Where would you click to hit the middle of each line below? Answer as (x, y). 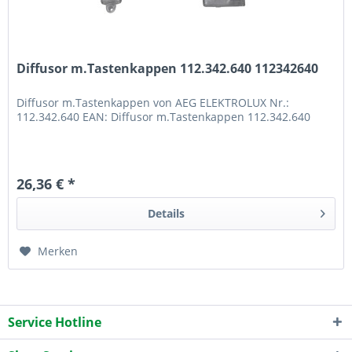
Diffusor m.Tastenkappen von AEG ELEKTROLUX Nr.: (153, 103)
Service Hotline (55, 322)
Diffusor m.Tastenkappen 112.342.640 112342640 (168, 69)
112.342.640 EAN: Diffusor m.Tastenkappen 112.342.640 (164, 117)
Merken (58, 251)
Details (166, 214)
